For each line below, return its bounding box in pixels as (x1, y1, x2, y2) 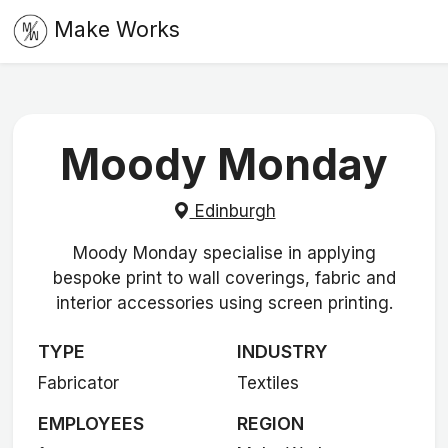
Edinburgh (189, 200, 276, 221)
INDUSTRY (236, 341, 328, 363)
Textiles (236, 372, 299, 393)
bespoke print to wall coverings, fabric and (52, 267, 396, 288)
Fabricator (38, 372, 120, 393)
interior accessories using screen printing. (55, 292, 393, 313)
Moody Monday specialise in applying (72, 242, 376, 263)
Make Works (53, 16, 180, 43)
